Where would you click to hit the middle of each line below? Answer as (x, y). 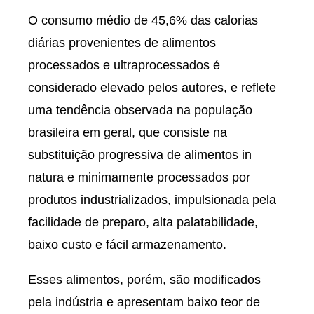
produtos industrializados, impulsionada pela (152, 200)
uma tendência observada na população (140, 110)
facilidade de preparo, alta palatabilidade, (143, 222)
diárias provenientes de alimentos (122, 43)
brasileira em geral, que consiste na (128, 132)
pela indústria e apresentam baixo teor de (144, 302)
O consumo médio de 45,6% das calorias (143, 20)
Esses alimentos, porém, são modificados (144, 280)
